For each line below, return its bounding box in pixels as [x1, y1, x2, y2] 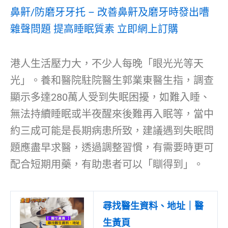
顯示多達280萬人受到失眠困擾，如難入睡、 [10, 91, 210, 103]
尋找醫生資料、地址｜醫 [103, 200, 204, 211]
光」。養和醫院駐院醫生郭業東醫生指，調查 [10, 74, 214, 87]
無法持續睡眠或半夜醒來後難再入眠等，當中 [10, 107, 214, 120]
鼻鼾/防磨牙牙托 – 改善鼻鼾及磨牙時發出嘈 [10, 6, 209, 18]
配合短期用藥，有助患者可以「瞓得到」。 [10, 158, 204, 170]
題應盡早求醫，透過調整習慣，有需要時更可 [10, 141, 214, 154]
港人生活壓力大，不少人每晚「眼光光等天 [10, 57, 204, 70]
